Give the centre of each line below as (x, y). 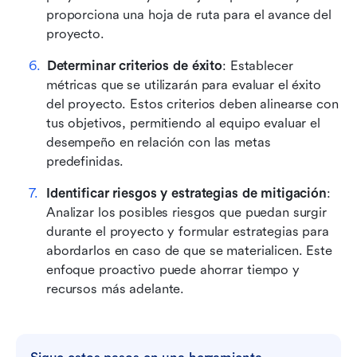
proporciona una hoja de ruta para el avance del (189, 15)
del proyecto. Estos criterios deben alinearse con (192, 104)
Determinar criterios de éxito (135, 66)
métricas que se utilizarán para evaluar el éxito (184, 85)
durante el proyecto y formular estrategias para (188, 232)
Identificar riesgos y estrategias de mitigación (186, 194)
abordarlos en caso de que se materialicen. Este (189, 251)
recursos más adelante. (116, 289)
